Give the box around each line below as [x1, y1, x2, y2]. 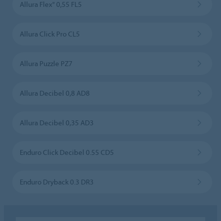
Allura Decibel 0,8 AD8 [19, 88, 90, 98]
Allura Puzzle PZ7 [19, 58, 73, 68]
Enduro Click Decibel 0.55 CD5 [19, 147, 114, 157]
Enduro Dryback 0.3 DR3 [19, 177, 94, 186]
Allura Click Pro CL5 [19, 29, 80, 38]
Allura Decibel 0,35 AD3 [19, 117, 94, 127]
